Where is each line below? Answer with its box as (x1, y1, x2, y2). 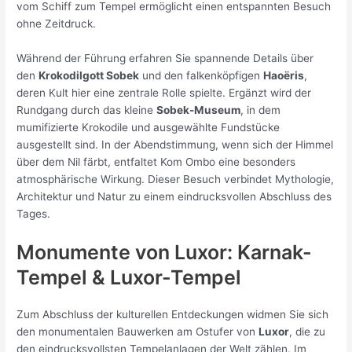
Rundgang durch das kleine (16, 104, 157, 117)
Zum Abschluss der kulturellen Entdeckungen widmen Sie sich (16, 308, 329, 321)
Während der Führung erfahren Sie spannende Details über (16, 52, 314, 65)
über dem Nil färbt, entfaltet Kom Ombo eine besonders (16, 156, 296, 169)
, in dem (240, 104, 281, 117)
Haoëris (263, 69, 305, 82)
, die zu (289, 325, 326, 339)
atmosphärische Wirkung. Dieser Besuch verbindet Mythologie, (16, 173, 335, 186)
